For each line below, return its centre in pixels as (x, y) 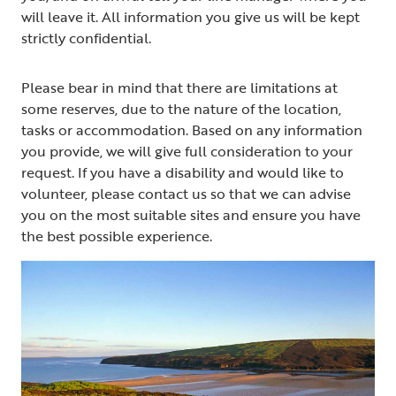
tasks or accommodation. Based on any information (192, 129)
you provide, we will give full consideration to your (187, 151)
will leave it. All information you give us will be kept (190, 16)
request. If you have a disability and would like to (183, 172)
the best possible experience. (120, 236)
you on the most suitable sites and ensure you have (191, 214)
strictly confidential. (88, 38)
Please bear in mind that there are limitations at (179, 87)
